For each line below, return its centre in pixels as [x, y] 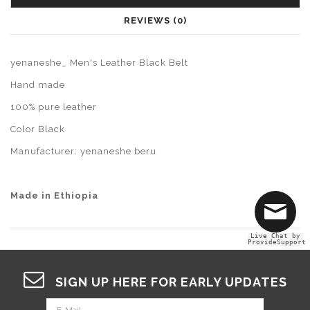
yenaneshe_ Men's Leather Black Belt [99, 63]
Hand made [38, 85]
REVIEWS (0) [155, 21]
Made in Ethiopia [54, 196]
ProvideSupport [277, 243]
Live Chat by [275, 236]
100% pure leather [54, 107]
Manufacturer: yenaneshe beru [83, 152]
